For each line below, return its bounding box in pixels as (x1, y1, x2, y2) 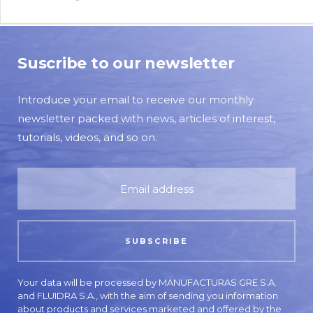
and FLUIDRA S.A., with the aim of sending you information (17, 290, 278, 301)
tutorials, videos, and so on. (17, 131, 157, 144)
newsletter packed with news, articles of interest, (17, 112, 275, 125)
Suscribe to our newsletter (17, 54, 235, 73)
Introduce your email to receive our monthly (17, 93, 254, 106)
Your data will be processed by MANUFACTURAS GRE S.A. (17, 277, 277, 288)
